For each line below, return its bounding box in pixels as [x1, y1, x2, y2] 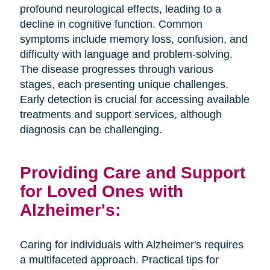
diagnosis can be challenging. [19, 124, 168, 136]
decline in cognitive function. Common [19, 18, 202, 31]
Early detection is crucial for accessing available [19, 93, 250, 106]
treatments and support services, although [19, 108, 222, 121]
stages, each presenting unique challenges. [19, 78, 228, 91]
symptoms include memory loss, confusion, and [19, 33, 248, 46]
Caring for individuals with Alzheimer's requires [19, 239, 243, 251]
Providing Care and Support [19, 163, 245, 183]
